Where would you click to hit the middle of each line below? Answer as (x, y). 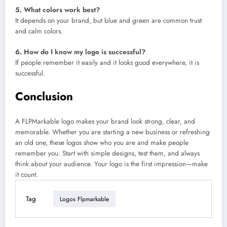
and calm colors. (39, 31)
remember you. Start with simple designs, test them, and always (107, 154)
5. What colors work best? (58, 10)
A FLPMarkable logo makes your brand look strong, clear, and (105, 122)
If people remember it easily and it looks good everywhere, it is (107, 62)
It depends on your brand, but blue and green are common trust (108, 21)
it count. (27, 175)
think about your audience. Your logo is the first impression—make (111, 164)
